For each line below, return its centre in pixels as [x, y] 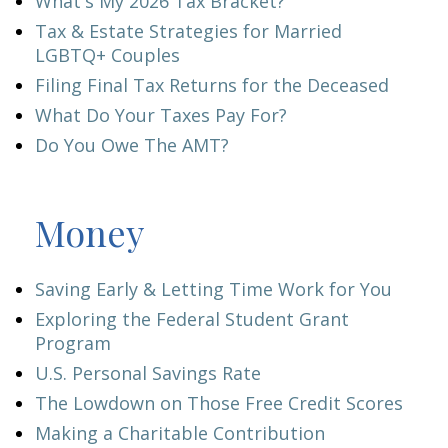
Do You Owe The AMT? [132, 145]
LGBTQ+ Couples [107, 55]
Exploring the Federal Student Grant [192, 319]
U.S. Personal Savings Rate [148, 373]
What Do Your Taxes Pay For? [161, 115]
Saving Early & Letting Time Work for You [213, 289]
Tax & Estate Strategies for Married [188, 31]
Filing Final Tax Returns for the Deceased [212, 85]
